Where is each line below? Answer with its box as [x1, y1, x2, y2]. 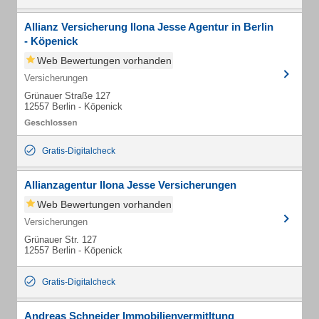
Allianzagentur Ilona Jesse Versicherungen [24, 179, 236, 191]
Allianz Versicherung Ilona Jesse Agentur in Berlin [24, 21, 273, 33]
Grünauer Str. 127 [24, 234, 97, 245]
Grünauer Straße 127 [24, 90, 110, 101]
